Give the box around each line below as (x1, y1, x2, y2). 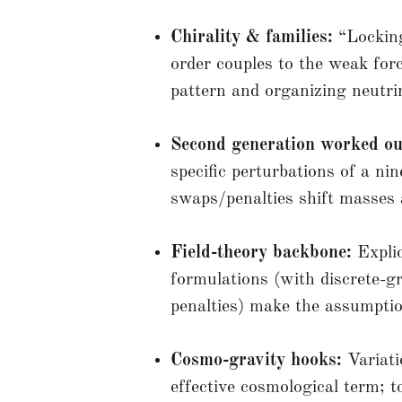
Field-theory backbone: (170, 243, 352, 262)
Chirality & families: (170, 28, 333, 47)
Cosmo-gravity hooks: (170, 351, 342, 370)
